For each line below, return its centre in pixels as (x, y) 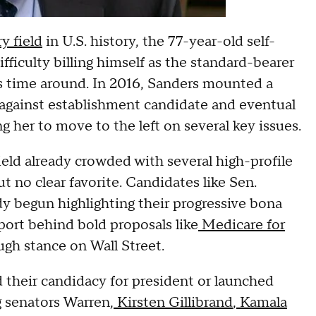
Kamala (262, 303)
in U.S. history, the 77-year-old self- (159, 42)
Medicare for (242, 225)
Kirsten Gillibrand (173, 303)
